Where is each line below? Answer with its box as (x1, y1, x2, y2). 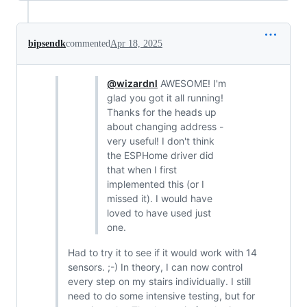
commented (66, 38, 110, 49)
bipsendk (28, 38, 66, 49)
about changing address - (107, 120, 223, 132)
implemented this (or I (107, 177, 204, 190)
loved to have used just (107, 206, 211, 219)
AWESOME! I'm (158, 77, 226, 89)
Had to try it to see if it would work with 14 (67, 246, 257, 258)
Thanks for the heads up (107, 106, 217, 118)
